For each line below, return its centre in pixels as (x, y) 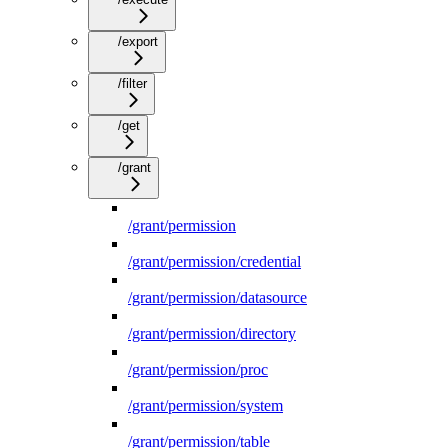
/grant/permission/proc (198, 370)
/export (138, 42)
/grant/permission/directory (212, 334)
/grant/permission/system (205, 406)
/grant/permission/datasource (217, 298)
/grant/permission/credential (214, 262)
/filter (132, 84)
